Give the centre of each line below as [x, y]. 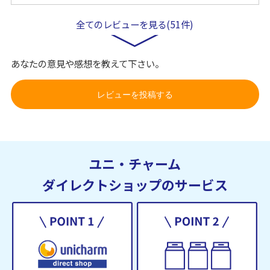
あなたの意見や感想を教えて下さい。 [87, 64]
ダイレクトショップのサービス [135, 185]
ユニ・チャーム [135, 164]
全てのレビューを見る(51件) [135, 24]
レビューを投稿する [135, 95]
